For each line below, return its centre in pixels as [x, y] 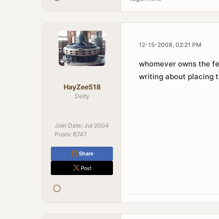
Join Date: [69, 125]
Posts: [63, 134]
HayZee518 [82, 87]
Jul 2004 [97, 125]
